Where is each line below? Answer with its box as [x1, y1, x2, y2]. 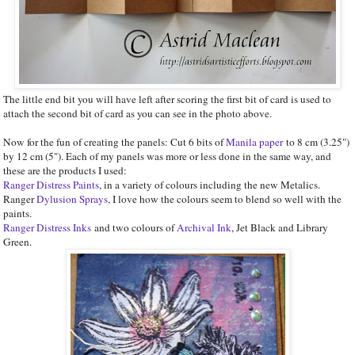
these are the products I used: [3, 162, 127, 177]
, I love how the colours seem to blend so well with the [108, 191, 342, 206]
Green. [3, 234, 32, 249]
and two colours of [91, 219, 177, 235]
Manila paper [226, 134, 286, 149]
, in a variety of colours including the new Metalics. [99, 177, 320, 192]
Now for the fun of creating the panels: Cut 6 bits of [3, 134, 226, 149]
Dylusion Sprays [36, 191, 108, 206]
